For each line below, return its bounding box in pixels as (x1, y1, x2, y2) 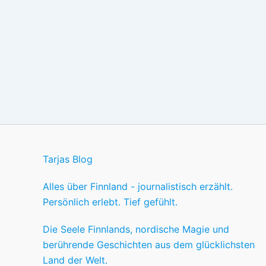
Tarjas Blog (43, 153, 93, 165)
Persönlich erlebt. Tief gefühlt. (43, 196, 178, 208)
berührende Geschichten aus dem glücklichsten (43, 239, 255, 251)
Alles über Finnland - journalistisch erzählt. (43, 180, 233, 192)
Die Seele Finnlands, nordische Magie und (43, 223, 229, 235)
